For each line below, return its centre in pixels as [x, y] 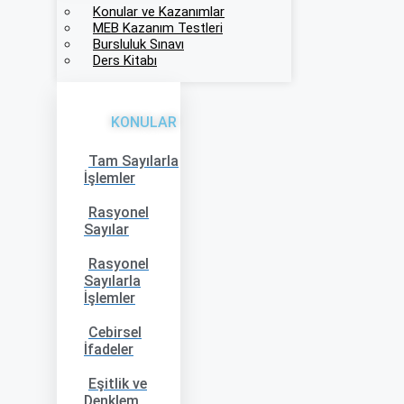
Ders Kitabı [125, 60]
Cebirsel [115, 332]
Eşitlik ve [118, 384]
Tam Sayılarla [133, 161]
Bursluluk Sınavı [138, 44]
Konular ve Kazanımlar [159, 12]
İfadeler [109, 349]
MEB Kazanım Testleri [158, 28]
